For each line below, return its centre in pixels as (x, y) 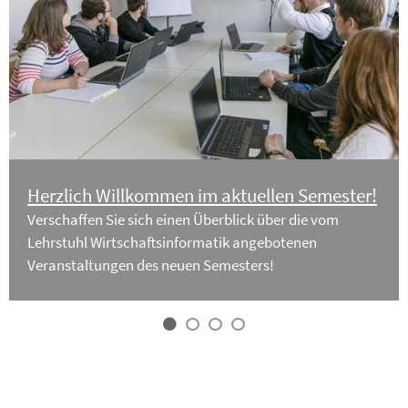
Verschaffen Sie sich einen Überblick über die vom (183, 220)
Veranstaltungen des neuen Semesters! (151, 265)
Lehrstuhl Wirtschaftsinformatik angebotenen (172, 243)
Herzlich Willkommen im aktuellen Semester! (202, 196)
